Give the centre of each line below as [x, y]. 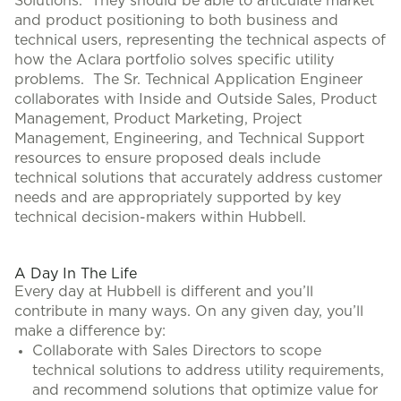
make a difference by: [92, 331]
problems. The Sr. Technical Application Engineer [188, 80]
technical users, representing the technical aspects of [200, 40]
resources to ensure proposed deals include [167, 158]
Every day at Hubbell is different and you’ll [164, 292]
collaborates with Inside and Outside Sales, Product [196, 99]
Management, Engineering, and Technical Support [189, 139]
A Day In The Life [76, 274]
